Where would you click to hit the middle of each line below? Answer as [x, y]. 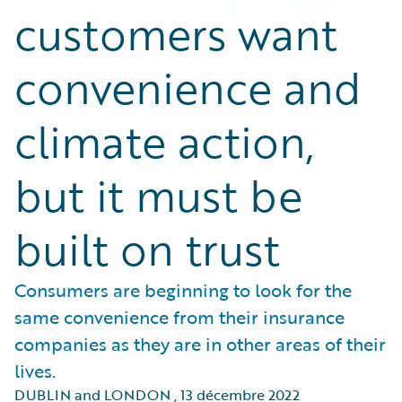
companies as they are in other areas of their [200, 344]
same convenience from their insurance [179, 317]
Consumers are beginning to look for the [183, 290]
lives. [35, 371]
